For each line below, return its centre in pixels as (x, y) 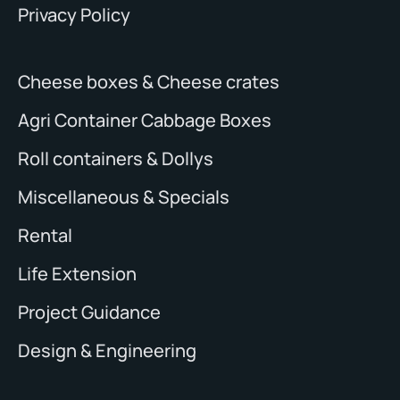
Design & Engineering (107, 351)
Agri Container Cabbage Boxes (145, 121)
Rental (45, 236)
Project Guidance (89, 312)
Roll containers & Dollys (116, 159)
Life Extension (77, 274)
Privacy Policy (74, 15)
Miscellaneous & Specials (124, 197)
